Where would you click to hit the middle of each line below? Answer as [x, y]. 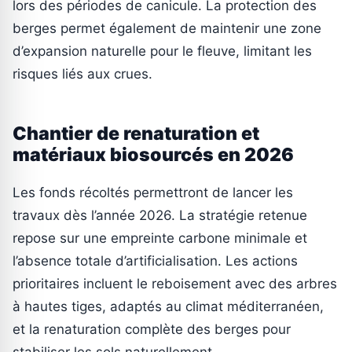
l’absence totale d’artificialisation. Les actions [155, 260]
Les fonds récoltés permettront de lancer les [153, 192]
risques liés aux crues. [82, 73]
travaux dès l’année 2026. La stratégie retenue [160, 215]
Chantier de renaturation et [136, 133]
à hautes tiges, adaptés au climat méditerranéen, [168, 306]
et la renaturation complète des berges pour [152, 329]
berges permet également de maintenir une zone [167, 28]
